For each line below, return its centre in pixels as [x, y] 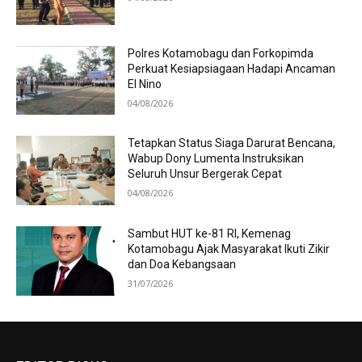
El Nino [145, 84]
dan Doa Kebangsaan [182, 265]
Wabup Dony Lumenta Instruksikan [216, 159]
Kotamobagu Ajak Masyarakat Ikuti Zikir [229, 249]
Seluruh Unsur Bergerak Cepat [205, 174]
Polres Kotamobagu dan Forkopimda [221, 53]
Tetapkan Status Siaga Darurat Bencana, [232, 143]
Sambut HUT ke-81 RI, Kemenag [210, 234]
